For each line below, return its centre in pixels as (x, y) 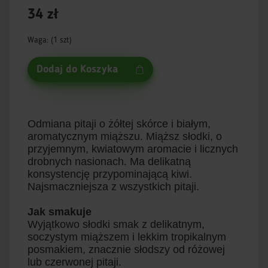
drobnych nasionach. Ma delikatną (109, 162)
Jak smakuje (60, 212)
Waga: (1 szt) (50, 40)
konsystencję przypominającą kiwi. (110, 174)
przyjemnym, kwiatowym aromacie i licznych (133, 149)
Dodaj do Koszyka (77, 69)
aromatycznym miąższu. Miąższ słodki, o (125, 136)
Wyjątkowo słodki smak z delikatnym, (116, 224)
